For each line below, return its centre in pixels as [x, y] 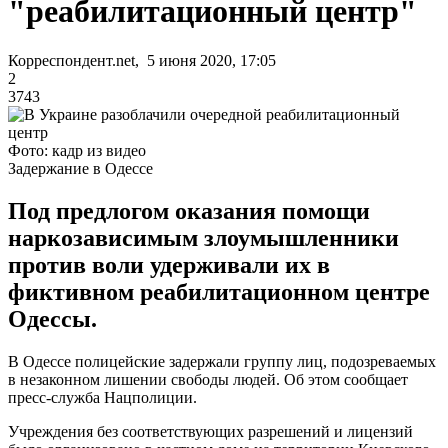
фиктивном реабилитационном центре [219, 291]
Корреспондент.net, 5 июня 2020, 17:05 [142, 60]
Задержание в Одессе [80, 168]
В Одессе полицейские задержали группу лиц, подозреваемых [222, 361]
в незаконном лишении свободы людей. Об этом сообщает [208, 379]
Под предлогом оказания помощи [189, 210]
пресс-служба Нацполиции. [102, 397]
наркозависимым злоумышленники [203, 237]
